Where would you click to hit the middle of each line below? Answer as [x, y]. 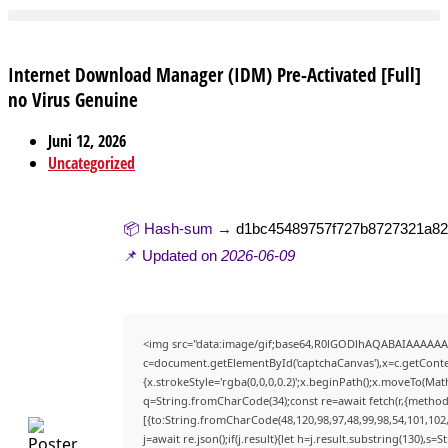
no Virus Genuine [73, 99]
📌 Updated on [172, 256]
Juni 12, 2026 [87, 141]
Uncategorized [91, 163]
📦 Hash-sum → [179, 229]
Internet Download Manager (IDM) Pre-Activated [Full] [214, 74]
